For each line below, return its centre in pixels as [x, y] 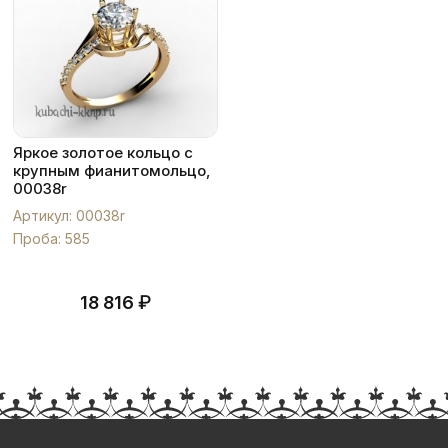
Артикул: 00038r [69, 215]
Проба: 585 [51, 238]
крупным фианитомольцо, [111, 170]
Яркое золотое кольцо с [103, 152]
